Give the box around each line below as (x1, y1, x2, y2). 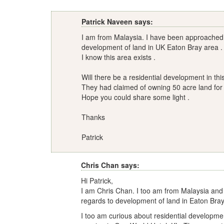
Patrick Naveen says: (81, 16, 153, 26)
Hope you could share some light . (81, 91, 189, 102)
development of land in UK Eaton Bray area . (81, 41, 222, 52)
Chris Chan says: (81, 159, 139, 170)
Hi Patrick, (81, 175, 113, 185)
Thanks (81, 111, 105, 122)
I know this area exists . (81, 51, 155, 62)
